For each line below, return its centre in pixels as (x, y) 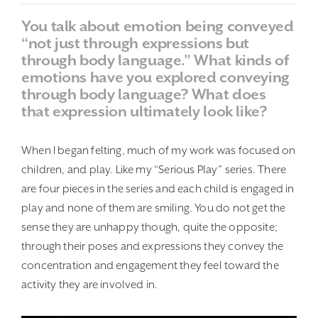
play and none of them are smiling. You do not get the (154, 208)
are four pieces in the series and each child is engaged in (158, 189)
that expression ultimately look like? (144, 112)
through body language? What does (144, 95)
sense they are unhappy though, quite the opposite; (149, 227)
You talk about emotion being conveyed (158, 27)
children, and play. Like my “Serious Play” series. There (154, 170)
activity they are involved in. (90, 285)
